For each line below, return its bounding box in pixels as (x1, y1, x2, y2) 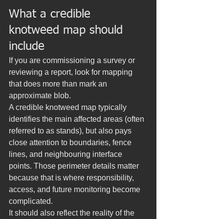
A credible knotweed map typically (9, 103, 129, 111)
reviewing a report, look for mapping (9, 68, 134, 76)
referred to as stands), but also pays (9, 127, 133, 135)
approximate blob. (9, 91, 71, 100)
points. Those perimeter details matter (9, 162, 141, 170)
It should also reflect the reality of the (9, 209, 136, 217)
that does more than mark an (9, 80, 109, 88)
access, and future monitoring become (9, 185, 142, 194)
